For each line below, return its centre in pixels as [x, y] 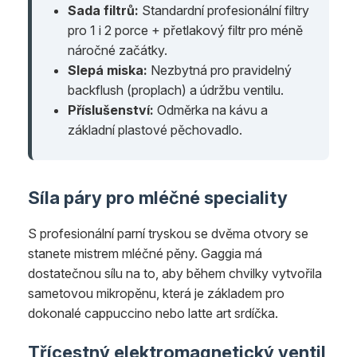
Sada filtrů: [103, 10]
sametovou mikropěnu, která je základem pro [156, 293]
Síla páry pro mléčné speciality [158, 197]
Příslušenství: [111, 110]
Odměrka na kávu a [211, 110]
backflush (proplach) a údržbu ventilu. [176, 90]
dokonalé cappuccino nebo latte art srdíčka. [153, 313]
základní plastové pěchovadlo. [155, 129]
